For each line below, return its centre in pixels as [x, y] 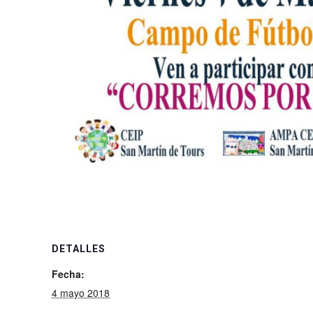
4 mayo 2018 [81, 293]
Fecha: [68, 274]
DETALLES [79, 249]
